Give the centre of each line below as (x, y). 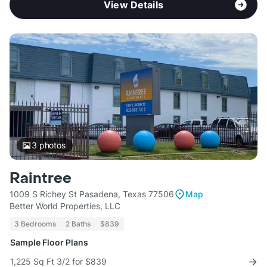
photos (51, 145)
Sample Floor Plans (49, 243)
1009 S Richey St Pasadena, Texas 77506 (92, 194)
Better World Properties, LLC (65, 206)
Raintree (41, 179)
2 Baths (78, 224)
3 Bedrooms (35, 224)
